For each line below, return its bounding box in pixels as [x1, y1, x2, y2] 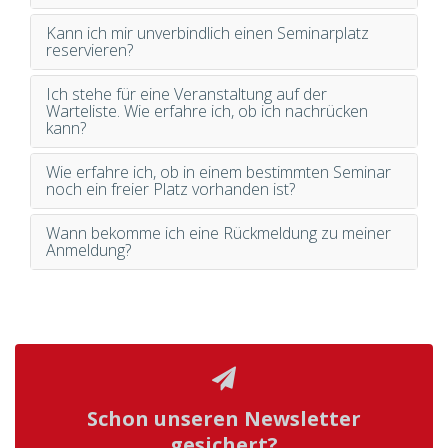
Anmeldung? [46, 239, 131, 262]
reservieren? [46, 39, 133, 62]
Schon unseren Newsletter [87, 405, 361, 433]
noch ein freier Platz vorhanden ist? [46, 178, 295, 201]
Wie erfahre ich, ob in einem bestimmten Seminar [46, 161, 391, 184]
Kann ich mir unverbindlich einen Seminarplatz [46, 22, 369, 45]
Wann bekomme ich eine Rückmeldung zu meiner [46, 222, 391, 245]
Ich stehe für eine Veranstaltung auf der [46, 83, 327, 106]
